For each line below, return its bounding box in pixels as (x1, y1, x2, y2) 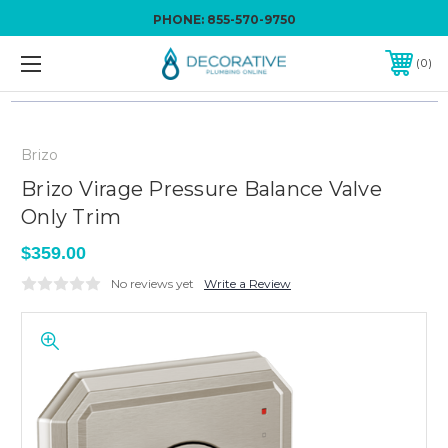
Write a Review (204, 275, 291, 291)
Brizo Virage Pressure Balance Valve (21, 176, 382, 201)
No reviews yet (111, 275, 194, 291)
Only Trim (21, 204, 122, 229)
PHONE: (152, 12, 207, 27)
